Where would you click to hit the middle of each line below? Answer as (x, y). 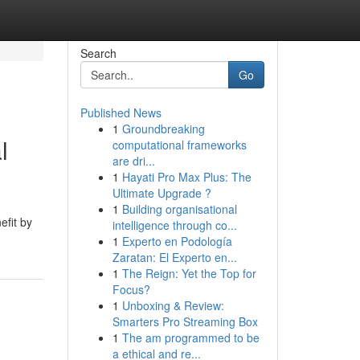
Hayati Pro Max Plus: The (186, 177)
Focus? (131, 289)
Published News (121, 112)
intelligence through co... (174, 225)
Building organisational (179, 209)
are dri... (133, 161)
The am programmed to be (190, 337)
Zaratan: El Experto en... (174, 257)
